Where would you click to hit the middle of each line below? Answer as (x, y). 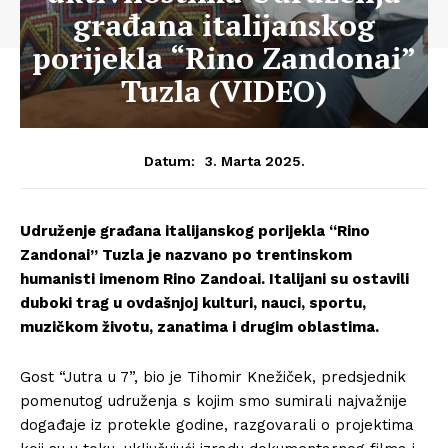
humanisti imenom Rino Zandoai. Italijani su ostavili (214, 279)
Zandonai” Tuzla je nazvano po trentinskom (186, 255)
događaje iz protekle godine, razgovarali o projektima (217, 425)
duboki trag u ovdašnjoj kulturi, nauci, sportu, (193, 303)
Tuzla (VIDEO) (224, 91)
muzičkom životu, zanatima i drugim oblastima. (199, 327)
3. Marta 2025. (254, 160)
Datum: (169, 161)
